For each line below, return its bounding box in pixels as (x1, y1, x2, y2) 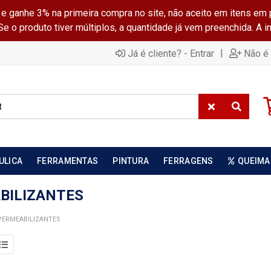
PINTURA (113, 156, 149, 166)
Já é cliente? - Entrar (128, 47, 214, 59)
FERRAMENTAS (37, 156, 99, 166)
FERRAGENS (163, 156, 214, 166)
